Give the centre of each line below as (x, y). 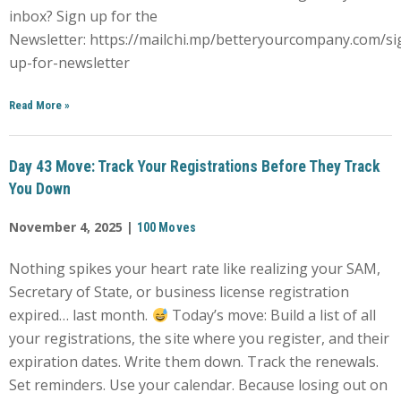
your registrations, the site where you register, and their (200, 338)
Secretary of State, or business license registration (179, 291)
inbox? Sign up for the (84, 16)
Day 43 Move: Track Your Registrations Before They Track (195, 166)
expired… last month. (81, 315)
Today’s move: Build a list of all (272, 315)
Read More (36, 105)
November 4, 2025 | (73, 226)
